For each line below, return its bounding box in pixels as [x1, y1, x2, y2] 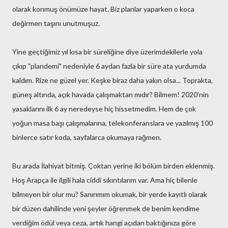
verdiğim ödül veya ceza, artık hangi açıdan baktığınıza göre [12, 218, 196, 227]
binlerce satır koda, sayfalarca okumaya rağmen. [12, 133, 161, 141]
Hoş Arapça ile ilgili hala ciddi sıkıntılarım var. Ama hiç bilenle [12, 176, 197, 184]
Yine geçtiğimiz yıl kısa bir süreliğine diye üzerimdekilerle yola [12, 47, 203, 56]
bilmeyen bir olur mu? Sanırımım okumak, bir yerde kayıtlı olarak [12, 190, 207, 198]
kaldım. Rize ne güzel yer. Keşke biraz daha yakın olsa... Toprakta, [12, 76, 213, 84]
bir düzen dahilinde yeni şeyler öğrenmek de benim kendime [12, 204, 199, 213]
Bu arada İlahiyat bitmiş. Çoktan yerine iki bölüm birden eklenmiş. [12, 161, 215, 170]
